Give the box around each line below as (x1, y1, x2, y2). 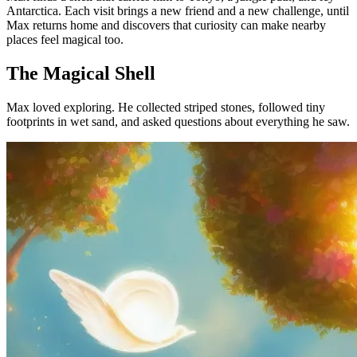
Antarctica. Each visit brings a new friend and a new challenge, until (6, 3, 349, 18)
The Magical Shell (6, 62, 155, 84)
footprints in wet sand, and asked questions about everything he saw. (6, 114, 350, 128)
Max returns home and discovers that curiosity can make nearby (6, 18, 326, 32)
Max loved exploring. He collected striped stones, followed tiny (6, 100, 325, 114)
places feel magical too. (6, 32, 124, 46)
